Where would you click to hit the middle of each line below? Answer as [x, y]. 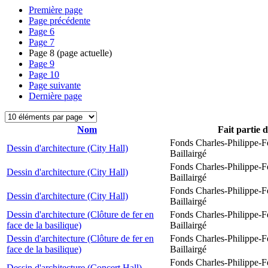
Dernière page [55, 96]
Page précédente [60, 21]
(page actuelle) [83, 53]
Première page [56, 10]
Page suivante [55, 85]
